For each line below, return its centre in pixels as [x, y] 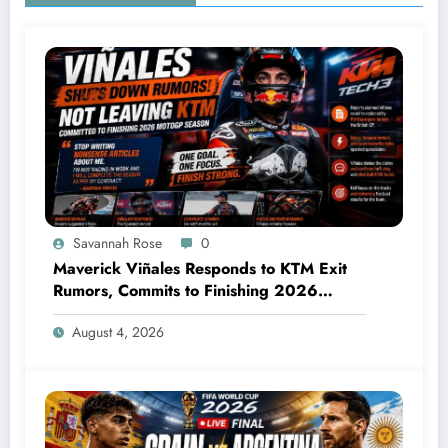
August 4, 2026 [118, 332]
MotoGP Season [112, 313]
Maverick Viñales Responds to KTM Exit [200, 269]
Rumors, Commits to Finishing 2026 [185, 291]
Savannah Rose [117, 243]
